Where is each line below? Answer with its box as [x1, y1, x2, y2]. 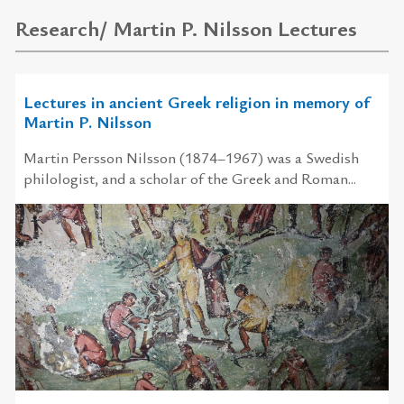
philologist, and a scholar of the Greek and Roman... [23, 167, 356, 188]
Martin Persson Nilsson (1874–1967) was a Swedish [23, 146, 359, 168]
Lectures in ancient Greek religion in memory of [23, 89, 370, 113]
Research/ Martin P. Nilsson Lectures [15, 14, 357, 43]
